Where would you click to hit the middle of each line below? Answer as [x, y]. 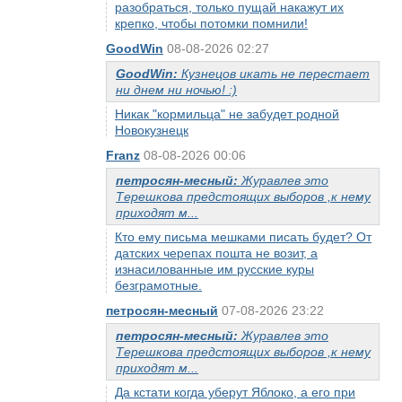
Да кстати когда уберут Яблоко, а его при [235, 392]
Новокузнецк [152, 130]
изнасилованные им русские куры [214, 269]
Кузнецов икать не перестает [275, 74]
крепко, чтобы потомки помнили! [211, 23]
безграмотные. [158, 285]
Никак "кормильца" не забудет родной [227, 114]
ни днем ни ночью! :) [176, 90]
